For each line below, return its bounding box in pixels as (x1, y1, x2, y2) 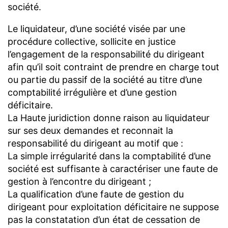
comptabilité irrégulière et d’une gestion (8, 87, 177, 98)
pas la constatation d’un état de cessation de (8, 214, 200, 225)
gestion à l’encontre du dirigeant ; (8, 176, 151, 187)
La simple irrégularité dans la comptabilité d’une (8, 150, 211, 161)
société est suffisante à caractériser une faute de (8, 163, 218, 174)
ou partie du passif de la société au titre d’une (8, 74, 202, 85)
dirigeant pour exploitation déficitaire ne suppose (8, 201, 219, 212)
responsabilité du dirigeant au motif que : (8, 137, 183, 149)
